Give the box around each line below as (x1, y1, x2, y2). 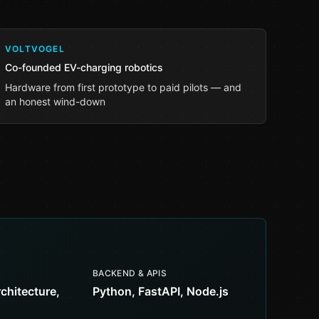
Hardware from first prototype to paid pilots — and (5, 81, 241, 93)
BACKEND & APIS (93, 268, 167, 278)
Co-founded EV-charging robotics (5, 61, 163, 73)
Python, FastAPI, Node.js (93, 284, 229, 298)
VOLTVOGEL (5, 43, 65, 54)
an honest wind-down (5, 95, 105, 108)
